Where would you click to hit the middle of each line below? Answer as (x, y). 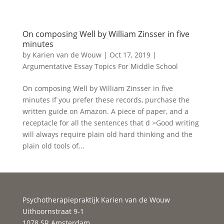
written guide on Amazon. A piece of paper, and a (105, 111)
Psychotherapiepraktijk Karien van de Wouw (96, 200)
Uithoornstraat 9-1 (53, 211)
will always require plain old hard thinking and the (107, 134)
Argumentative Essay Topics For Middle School (100, 66)
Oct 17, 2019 (130, 55)
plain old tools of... (53, 146)
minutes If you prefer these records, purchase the (106, 100)
